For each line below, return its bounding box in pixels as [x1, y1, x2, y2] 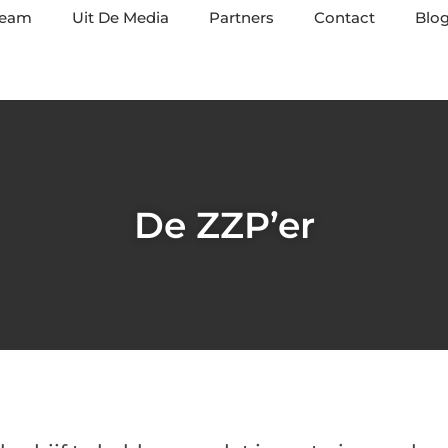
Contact [314, 8, 375, 27]
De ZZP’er [133, 203, 315, 247]
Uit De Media [72, 8, 169, 27]
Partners [209, 8, 274, 27]
